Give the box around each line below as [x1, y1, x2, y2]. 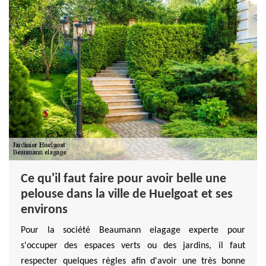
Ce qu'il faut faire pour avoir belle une [21, 172, 226, 186]
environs [21, 202, 68, 217]
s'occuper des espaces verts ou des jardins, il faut [21, 240, 245, 251]
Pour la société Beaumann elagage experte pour [21, 225, 245, 235]
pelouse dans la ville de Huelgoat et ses [21, 187, 233, 201]
